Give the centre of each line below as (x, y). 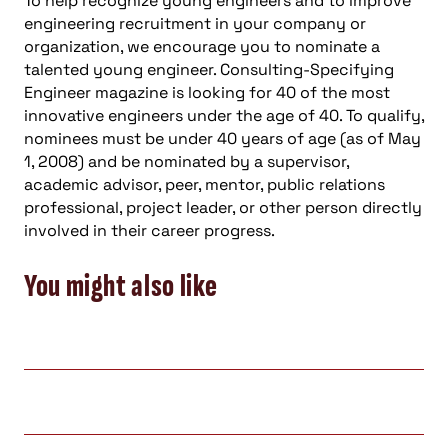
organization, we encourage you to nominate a (202, 46)
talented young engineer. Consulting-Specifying (209, 69)
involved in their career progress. (149, 230)
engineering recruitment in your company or (195, 23)
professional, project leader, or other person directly (223, 207)
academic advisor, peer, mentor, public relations (204, 184)
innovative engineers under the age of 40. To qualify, (224, 115)
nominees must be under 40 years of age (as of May (222, 138)
